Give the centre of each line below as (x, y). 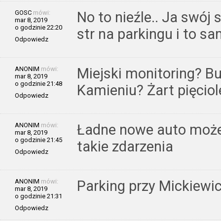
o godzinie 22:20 (38, 27)
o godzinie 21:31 (38, 196)
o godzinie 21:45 (38, 140)
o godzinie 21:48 (38, 83)
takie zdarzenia (125, 146)
